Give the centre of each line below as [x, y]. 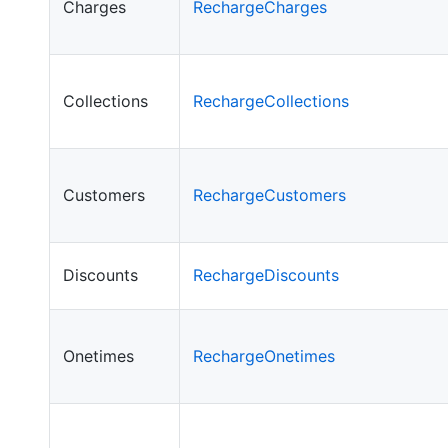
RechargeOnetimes [263, 355]
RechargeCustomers [269, 194]
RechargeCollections [270, 100]
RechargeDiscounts [265, 274]
